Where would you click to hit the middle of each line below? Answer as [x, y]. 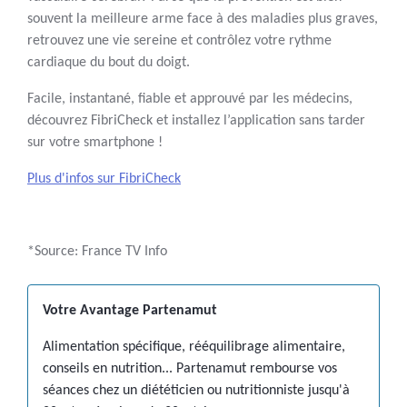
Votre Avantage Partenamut [130, 311]
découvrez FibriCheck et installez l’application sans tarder [196, 121]
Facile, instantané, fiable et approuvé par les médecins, [190, 99]
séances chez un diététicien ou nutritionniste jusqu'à [196, 391]
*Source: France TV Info [97, 252]
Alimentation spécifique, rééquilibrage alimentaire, [194, 347]
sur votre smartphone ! [95, 143]
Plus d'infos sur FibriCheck [104, 179]
